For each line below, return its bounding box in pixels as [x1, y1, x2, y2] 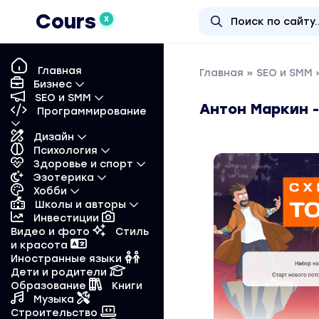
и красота [11, 239, 70, 251]
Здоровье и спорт [31, 158, 136, 170]
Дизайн [31, 131, 77, 143]
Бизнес [31, 78, 75, 90]
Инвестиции [31, 212, 102, 224]
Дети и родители [11, 266, 110, 278]
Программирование [34, 105, 147, 117]
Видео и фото [11, 226, 93, 238]
